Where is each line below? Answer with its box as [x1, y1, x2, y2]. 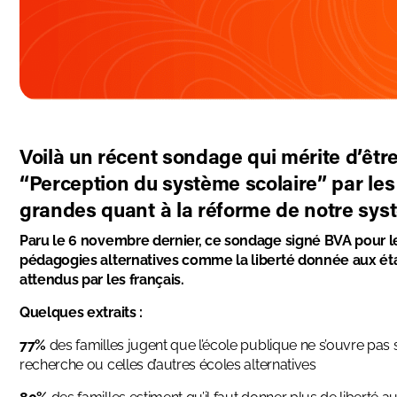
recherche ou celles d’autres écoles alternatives [19, 356, 316, 374]
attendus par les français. [19, 271, 184, 289]
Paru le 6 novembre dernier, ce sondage [19, 232, 285, 250]
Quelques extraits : [19, 304, 143, 322]
